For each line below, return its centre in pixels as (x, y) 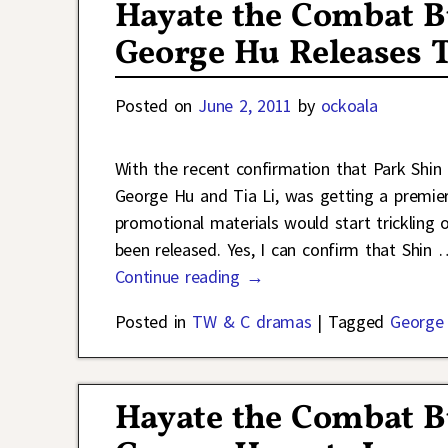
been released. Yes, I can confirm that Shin (276, 249)
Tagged (356, 321)
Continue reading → (189, 276)
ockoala (349, 105)
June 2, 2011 (245, 105)
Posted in (150, 321)
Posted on (156, 105)
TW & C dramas (252, 321)
